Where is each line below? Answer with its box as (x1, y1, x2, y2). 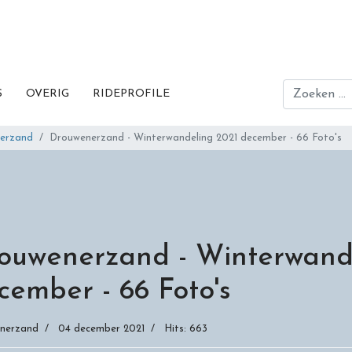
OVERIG (26, 88, 69, 100)
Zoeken (282, 79, 317, 90)
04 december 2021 (58, 324, 145, 334)
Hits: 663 (164, 324, 207, 334)
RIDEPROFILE (93, 88, 170, 100)
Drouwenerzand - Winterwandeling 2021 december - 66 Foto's (49, 133, 343, 143)
